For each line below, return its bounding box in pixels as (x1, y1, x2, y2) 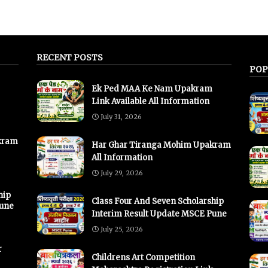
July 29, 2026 (100, 168, 143, 177)
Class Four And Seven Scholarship (92, 196, 224, 206)
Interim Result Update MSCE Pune (92, 208, 227, 219)
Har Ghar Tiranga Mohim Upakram (92, 139, 231, 150)
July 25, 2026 (100, 224, 143, 233)
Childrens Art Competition (92, 252, 195, 263)
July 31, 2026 (100, 112, 142, 121)
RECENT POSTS (36, 51, 103, 63)
